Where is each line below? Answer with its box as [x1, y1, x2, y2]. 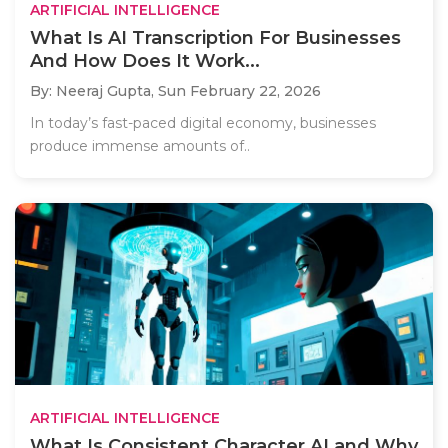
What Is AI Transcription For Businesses [30, 27, 401, 50]
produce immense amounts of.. [30, 137, 250, 156]
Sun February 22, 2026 [158, 82, 321, 101]
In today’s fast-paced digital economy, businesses [30, 114, 376, 133]
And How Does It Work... [30, 50, 260, 73]
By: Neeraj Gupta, [30, 82, 158, 101]
